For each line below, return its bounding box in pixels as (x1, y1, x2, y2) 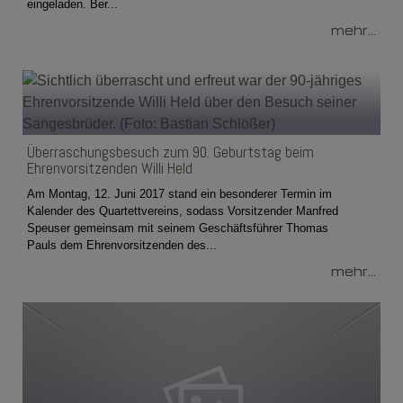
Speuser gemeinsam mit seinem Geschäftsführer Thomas (27, 220, 328, 235)
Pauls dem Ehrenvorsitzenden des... (27, 237, 217, 252)
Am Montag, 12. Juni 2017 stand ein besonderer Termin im (27, 186, 332, 201)
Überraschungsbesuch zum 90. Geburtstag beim (27, 141, 314, 162)
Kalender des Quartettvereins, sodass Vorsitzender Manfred (27, 203, 338, 218)
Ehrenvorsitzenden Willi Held (27, 157, 193, 178)
